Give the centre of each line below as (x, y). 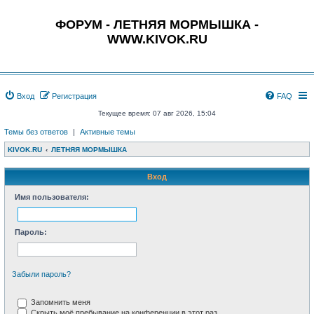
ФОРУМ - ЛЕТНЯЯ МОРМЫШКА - (157, 25)
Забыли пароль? (41, 274)
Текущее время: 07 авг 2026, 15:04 (157, 113)
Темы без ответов (36, 132)
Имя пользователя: (52, 197)
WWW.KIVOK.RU (157, 39)
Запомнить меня (60, 302)
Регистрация (74, 96)
